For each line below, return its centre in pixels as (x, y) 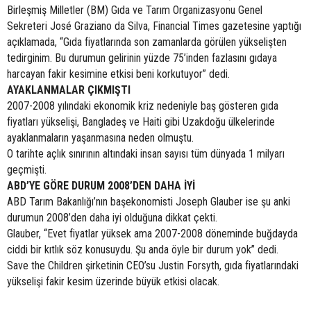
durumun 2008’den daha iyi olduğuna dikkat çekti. (112, 218)
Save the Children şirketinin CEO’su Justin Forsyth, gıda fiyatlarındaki (153, 266)
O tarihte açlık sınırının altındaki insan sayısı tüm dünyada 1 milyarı (146, 154)
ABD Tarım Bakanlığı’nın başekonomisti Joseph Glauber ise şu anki (149, 202)
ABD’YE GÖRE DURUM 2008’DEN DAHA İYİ (101, 186)
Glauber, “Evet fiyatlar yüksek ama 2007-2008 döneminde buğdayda (152, 234)
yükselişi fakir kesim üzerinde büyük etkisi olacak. (113, 281)
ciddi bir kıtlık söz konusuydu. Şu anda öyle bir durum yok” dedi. (143, 250)
